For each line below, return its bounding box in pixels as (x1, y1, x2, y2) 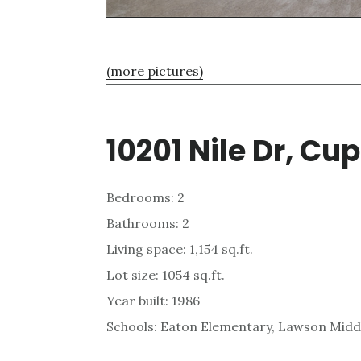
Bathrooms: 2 (106, 215, 189, 232)
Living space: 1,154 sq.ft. (106, 241, 253, 258)
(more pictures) (106, 63, 203, 80)
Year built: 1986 (106, 293, 200, 309)
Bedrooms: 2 (106, 189, 185, 206)
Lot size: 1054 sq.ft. (106, 267, 225, 284)
